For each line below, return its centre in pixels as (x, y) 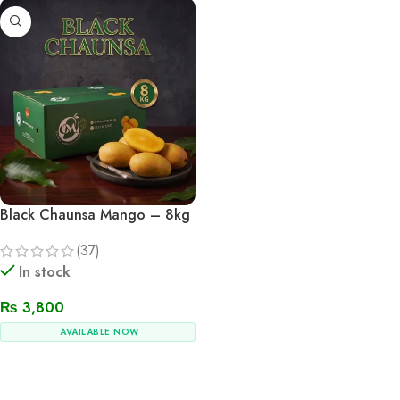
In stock (45, 271)
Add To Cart (42, 364)
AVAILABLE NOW (100, 331)
